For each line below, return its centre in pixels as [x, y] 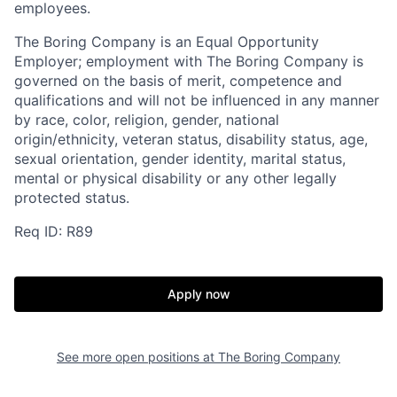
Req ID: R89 [54, 231]
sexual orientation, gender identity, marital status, [180, 159]
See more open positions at [137, 357]
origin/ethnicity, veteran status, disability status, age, [191, 139]
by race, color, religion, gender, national [147, 120]
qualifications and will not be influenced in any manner [197, 100]
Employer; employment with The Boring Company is [189, 61]
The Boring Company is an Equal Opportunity [167, 42]
